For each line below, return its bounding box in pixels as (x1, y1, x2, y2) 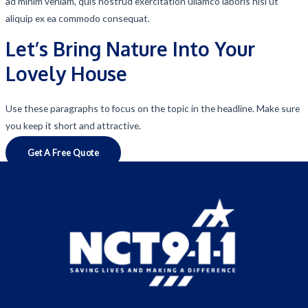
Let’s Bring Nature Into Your (5, 36, 255, 61)
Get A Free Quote (27, 146, 99, 158)
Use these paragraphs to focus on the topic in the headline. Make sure (5, 102, 300, 114)
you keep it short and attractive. (5, 119, 141, 131)
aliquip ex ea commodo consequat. (5, 12, 150, 25)
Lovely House (5, 60, 127, 86)
